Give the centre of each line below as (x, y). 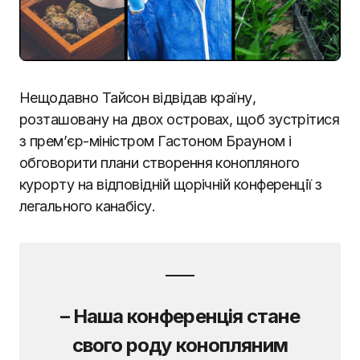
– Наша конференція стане (180, 316)
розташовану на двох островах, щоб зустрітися (180, 119)
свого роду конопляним (180, 345)
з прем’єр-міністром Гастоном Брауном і (155, 141)
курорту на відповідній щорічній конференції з (171, 184)
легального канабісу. (88, 206)
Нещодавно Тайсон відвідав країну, (138, 97)
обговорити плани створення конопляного (160, 162)
